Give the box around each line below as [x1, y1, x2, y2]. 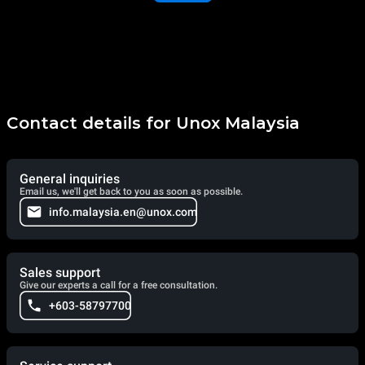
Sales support [20, 264, 100, 280]
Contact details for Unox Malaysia [7, 112, 300, 133]
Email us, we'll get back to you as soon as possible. [20, 185, 243, 197]
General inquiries [20, 170, 120, 187]
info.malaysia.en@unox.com [49, 204, 197, 218]
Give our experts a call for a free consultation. [20, 279, 218, 291]
